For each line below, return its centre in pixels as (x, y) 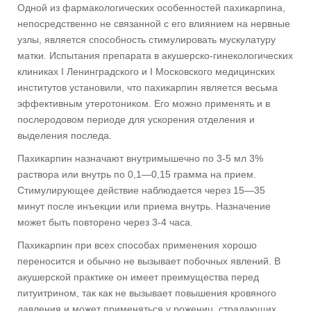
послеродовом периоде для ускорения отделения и (136, 119)
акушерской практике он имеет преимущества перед (138, 277)
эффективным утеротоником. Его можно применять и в (144, 103)
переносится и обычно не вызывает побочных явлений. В (149, 261)
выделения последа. (65, 135)
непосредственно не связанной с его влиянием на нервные (154, 23)
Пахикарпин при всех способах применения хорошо (137, 245)
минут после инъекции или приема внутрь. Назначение (144, 206)
